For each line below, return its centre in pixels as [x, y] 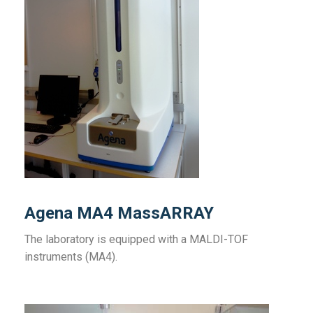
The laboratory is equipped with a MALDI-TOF [136, 239]
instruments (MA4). [71, 257]
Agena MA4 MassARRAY [119, 213]
